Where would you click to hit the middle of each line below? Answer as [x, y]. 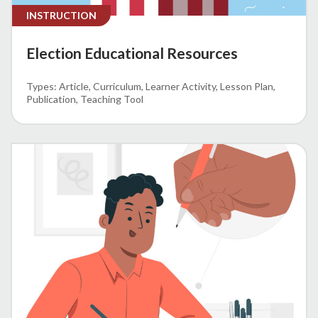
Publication [51, 99]
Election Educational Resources [132, 53]
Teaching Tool [112, 99]
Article [74, 86]
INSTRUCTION [61, 15]
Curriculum [117, 86]
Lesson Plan [247, 86]
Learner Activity [181, 86]
